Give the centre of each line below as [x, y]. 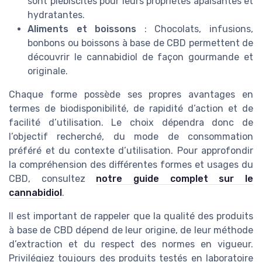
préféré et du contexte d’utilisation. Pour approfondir [131, 150]
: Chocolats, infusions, [195, 29]
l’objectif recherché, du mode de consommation [131, 136]
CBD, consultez [53, 178]
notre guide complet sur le [175, 178]
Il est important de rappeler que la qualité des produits [131, 216]
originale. [48, 71]
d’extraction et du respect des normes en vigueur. [131, 244]
